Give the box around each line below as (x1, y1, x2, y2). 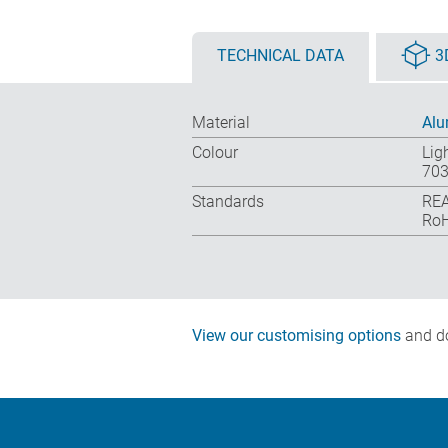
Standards (192, 192, 264, 212)
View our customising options (192, 326, 401, 346)
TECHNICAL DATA (217, 46, 344, 66)
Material (192, 113, 250, 133)
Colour (192, 143, 238, 163)
